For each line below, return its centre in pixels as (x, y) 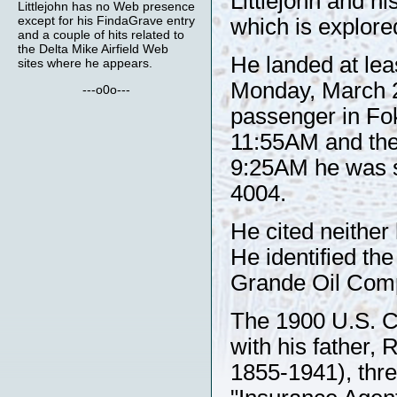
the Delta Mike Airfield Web (93, 49)
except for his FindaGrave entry (106, 20)
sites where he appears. (85, 63)
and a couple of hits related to (101, 35)
